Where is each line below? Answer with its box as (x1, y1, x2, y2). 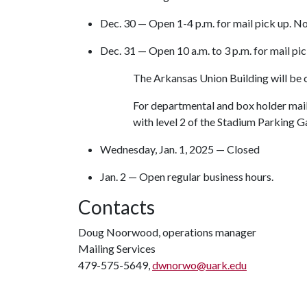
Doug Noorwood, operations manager (78, 225, 256, 238)
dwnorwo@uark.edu (152, 258, 247, 271)
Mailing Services (78, 242, 156, 255)
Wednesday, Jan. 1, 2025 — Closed (100, 143, 260, 156)
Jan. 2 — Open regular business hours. (100, 170, 273, 183)
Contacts (78, 195, 155, 219)
